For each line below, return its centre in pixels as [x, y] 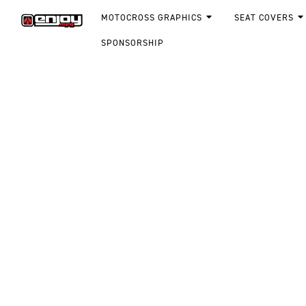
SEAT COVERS [264, 17]
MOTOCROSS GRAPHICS [151, 17]
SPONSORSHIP [132, 43]
